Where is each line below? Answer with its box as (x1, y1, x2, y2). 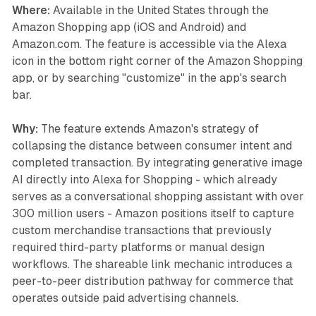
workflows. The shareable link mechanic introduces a (11, 257, 292, 272)
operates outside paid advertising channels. (11, 291, 238, 305)
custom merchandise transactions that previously (11, 224, 272, 238)
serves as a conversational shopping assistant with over (11, 190, 304, 204)
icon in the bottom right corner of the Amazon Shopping (11, 54, 303, 68)
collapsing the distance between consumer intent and (11, 139, 292, 153)
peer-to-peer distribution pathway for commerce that (11, 274, 293, 288)
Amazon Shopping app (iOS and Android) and (11, 20, 246, 35)
